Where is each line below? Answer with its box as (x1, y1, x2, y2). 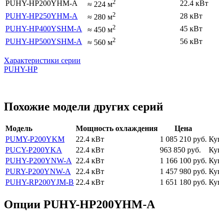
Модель (5, 124, 32, 133)
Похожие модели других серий (4, 100, 163, 113)
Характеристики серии (4, 56, 81, 65)
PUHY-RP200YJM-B (5, 178, 74, 187)
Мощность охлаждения (76, 124, 158, 133)
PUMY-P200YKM (5, 135, 65, 144)
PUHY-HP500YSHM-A (5, 37, 82, 45)
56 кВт (180, 37, 202, 45)
